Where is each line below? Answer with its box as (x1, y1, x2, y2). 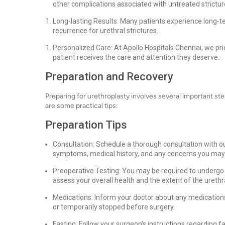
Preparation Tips (45, 119, 127, 131)
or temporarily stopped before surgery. (53, 203, 175, 211)
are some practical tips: (45, 101, 118, 110)
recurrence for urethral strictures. (53, 27, 158, 35)
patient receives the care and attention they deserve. (53, 53, 219, 61)
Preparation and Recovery (45, 70, 173, 83)
